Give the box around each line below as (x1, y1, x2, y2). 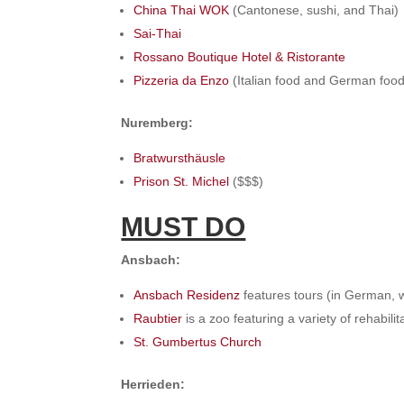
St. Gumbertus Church (133, 335, 262, 350)
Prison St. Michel (133, 174, 230, 189)
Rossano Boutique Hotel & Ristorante (133, 50, 346, 65)
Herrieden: (121, 377, 186, 392)
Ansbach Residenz (133, 288, 241, 303)
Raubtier (133, 311, 183, 326)
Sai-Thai (133, 26, 182, 41)
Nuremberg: (121, 115, 194, 131)
